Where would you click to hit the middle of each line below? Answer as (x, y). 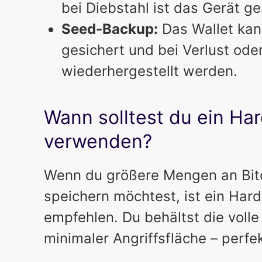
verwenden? (98, 142)
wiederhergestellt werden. (149, 71)
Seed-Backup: (109, 29)
